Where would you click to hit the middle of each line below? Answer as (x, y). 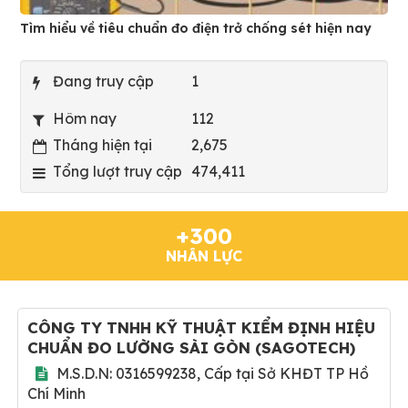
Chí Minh (56, 393)
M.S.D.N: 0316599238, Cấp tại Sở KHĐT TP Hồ (213, 373)
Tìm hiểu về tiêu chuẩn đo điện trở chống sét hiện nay (196, 28)
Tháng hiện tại (102, 145)
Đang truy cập (103, 81)
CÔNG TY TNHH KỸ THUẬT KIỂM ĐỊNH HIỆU (201, 327)
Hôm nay (85, 118)
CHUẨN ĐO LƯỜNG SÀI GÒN (139, 347)
